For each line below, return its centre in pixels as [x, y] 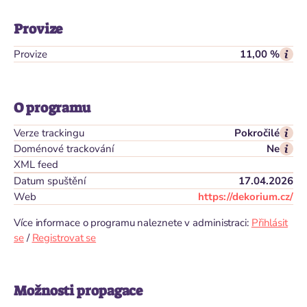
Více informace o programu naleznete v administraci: [133, 223]
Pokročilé [257, 133]
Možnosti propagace [78, 291]
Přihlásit [269, 223]
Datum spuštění [50, 181]
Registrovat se [64, 238]
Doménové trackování [64, 149]
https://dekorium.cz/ [246, 197]
